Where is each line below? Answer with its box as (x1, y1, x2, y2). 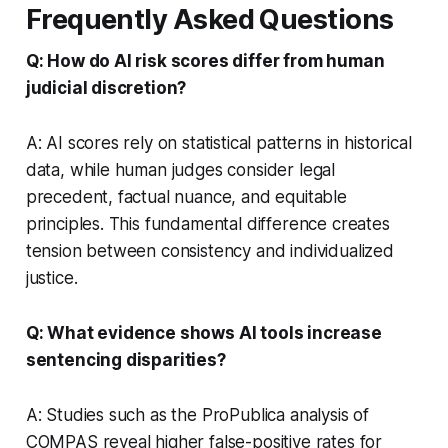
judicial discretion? (25, 77, 187, 98)
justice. (25, 267, 78, 288)
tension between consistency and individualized (25, 240, 394, 261)
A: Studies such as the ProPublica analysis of (25, 404, 370, 425)
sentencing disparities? (25, 349, 226, 370)
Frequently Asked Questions (25, 2, 394, 36)
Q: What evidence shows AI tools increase (25, 322, 382, 343)
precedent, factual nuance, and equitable (25, 186, 347, 207)
